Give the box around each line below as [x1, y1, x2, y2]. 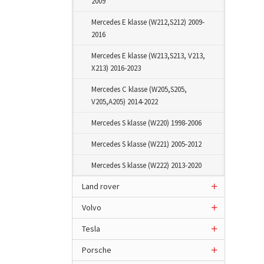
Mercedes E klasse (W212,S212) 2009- [91, 17, 204, 27]
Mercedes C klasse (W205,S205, [91, 84, 187, 94]
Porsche [82, 245, 111, 255]
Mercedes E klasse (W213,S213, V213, [91, 51, 205, 61]
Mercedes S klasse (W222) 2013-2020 [91, 160, 202, 170]
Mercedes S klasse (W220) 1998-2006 [91, 118, 202, 128]
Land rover [82, 181, 120, 192]
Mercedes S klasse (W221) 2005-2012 [91, 139, 202, 149]
